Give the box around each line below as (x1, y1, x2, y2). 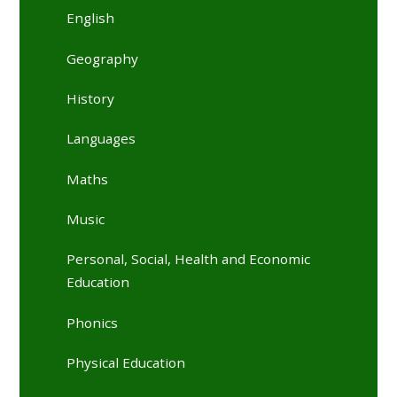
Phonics (66, 313, 119, 331)
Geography (66, 49, 139, 67)
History (66, 90, 115, 108)
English (66, 9, 115, 27)
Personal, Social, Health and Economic (66, 250, 311, 269)
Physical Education (66, 354, 186, 372)
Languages (66, 129, 136, 148)
